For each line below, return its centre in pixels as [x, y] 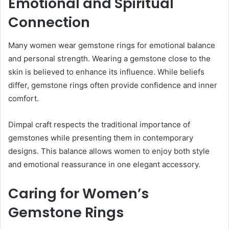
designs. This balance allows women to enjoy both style [109, 151]
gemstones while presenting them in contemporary [101, 138]
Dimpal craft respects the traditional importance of [99, 124]
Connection [49, 22]
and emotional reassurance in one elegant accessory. [104, 164]
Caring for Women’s [78, 193]
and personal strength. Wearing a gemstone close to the [109, 58]
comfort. [24, 98]
